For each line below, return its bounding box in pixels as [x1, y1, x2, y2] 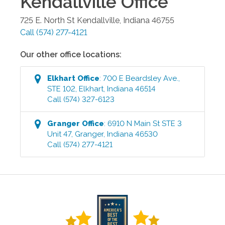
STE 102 [47, 84, 76, 94]
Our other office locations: [20, 50, 122, 60]
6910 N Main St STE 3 [107, 119, 182, 129]
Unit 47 [47, 130, 72, 139]
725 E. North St [20, 16, 75, 26]
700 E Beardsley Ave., [103, 74, 180, 83]
